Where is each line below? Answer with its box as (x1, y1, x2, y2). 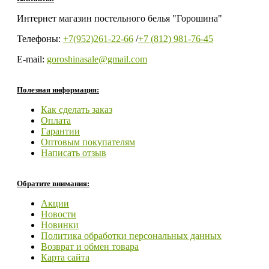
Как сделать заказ (41, 104, 112, 115)
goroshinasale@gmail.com (47, 53, 147, 64)
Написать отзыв (41, 147, 106, 158)
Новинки (41, 219, 79, 230)
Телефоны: (17, 33, 63, 44)
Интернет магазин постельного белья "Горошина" (17, 13, 222, 23)
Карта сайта (41, 252, 89, 262)
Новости (41, 208, 76, 219)
